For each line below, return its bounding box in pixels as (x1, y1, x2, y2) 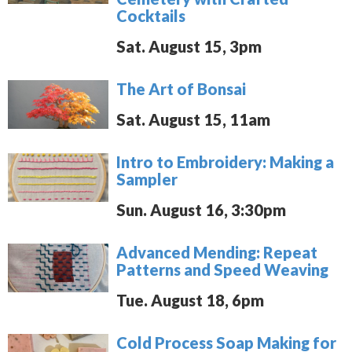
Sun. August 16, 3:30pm (116, 200, 287, 219)
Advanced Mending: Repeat (116, 242, 318, 262)
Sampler (116, 169, 178, 189)
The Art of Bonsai (116, 79, 247, 98)
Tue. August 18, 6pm (116, 290, 265, 310)
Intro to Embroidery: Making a (116, 152, 335, 171)
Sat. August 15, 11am (116, 109, 271, 129)
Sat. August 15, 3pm (116, 36, 262, 56)
